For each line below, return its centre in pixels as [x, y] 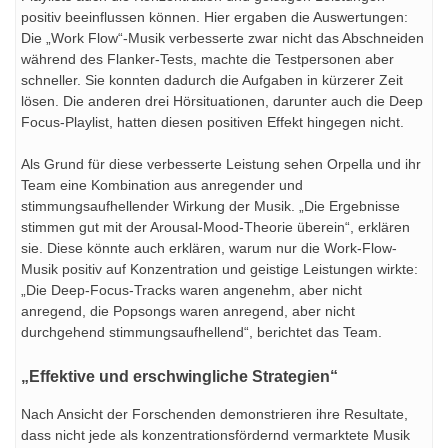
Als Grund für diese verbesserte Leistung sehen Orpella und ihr [221, 164]
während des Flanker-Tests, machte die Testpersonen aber [207, 59]
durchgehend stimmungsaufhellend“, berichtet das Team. [201, 332]
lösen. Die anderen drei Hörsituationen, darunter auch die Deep [222, 101]
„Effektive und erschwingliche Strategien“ [179, 376]
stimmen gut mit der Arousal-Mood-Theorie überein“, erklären [215, 227]
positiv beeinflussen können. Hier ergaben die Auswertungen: [214, 17]
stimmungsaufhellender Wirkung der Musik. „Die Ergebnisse [210, 206]
